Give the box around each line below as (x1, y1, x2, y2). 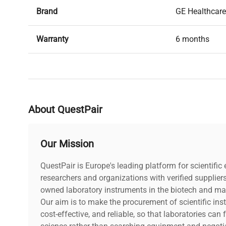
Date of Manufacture (36, 90, 110, 100)
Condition (36, 62, 71, 72)
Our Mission (40, 138, 94, 150)
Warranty (36, 34, 69, 44)
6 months (176, 34, 209, 44)
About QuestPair (28, 103, 102, 116)
